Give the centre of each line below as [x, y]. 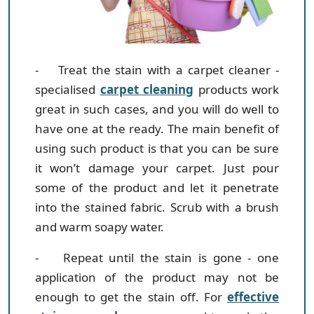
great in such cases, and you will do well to [157, 109]
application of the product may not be [157, 278]
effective [253, 297]
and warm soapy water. [100, 227]
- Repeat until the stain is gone [138, 258]
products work [236, 90]
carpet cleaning [146, 90]
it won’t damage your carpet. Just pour [157, 168]
